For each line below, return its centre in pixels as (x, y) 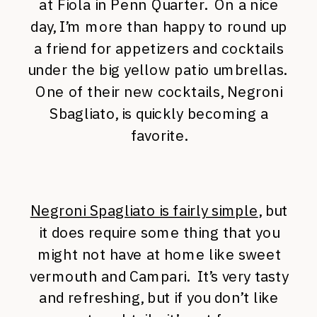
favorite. (159, 135)
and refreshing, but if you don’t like (159, 298)
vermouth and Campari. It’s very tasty (159, 276)
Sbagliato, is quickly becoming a (159, 114)
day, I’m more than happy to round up (159, 26)
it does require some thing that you (159, 232)
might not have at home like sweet (159, 254)
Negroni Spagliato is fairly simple (144, 211)
